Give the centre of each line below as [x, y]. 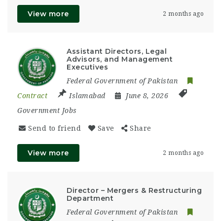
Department [90, 198]
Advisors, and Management [120, 59]
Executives [87, 67]
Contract [32, 95]
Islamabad [87, 95]
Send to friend [55, 128]
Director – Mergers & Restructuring [134, 190]
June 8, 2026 [148, 95]
